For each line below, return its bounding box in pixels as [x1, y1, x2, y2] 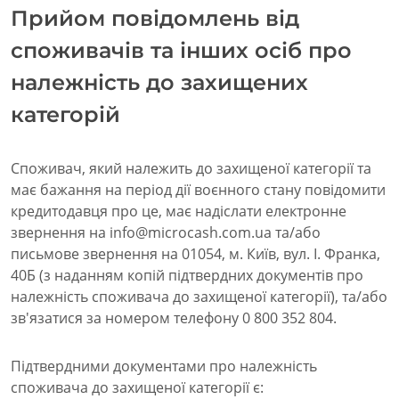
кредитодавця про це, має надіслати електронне [11, 201, 346, 222]
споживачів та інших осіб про [11, 37, 352, 64]
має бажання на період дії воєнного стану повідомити [11, 180, 386, 200]
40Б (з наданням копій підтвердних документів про [11, 265, 363, 286]
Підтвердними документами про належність [11, 356, 317, 377]
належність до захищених [11, 69, 308, 96]
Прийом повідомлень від [11, 5, 299, 32]
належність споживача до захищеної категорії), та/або [11, 287, 387, 307]
